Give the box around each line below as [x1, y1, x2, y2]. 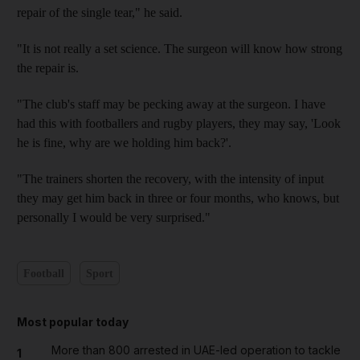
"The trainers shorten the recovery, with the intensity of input [17, 172, 324, 186]
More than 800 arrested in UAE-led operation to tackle [51, 343, 341, 358]
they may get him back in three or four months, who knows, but [17, 191, 339, 206]
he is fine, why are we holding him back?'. [17, 136, 231, 150]
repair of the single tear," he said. [17, 6, 182, 20]
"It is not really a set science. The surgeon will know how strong [17, 42, 342, 56]
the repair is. [17, 61, 79, 76]
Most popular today [17, 315, 129, 329]
